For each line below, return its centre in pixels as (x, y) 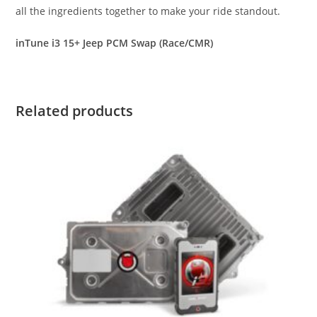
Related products (75, 110)
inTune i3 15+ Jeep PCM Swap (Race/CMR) (115, 42)
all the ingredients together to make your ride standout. (148, 11)
